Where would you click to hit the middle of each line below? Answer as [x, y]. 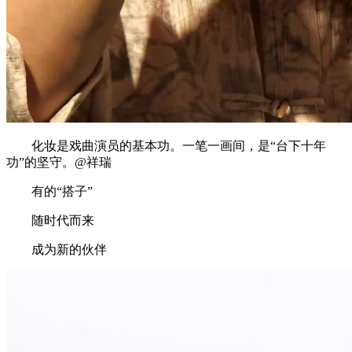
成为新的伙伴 [69, 250]
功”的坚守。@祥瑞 [59, 163]
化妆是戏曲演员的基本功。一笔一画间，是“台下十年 [179, 146]
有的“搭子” [62, 192]
